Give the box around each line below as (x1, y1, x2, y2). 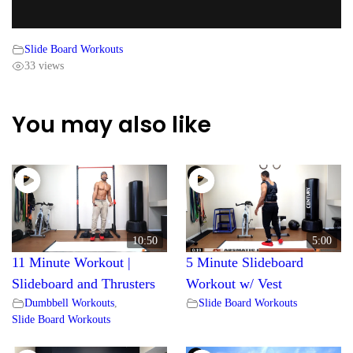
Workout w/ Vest (186, 276, 282, 292)
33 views (24, 59, 64, 72)
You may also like (12, 110, 211, 141)
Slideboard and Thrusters (12, 276, 155, 292)
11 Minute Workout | (12, 255, 131, 271)
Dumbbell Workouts (24, 296, 114, 310)
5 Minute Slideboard (186, 255, 303, 271)
